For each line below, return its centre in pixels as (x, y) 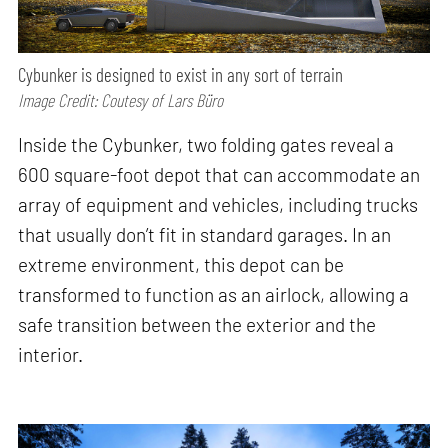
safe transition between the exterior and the (197, 325)
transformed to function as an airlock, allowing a (214, 295)
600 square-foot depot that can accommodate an (219, 175)
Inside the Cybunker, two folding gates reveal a (206, 145)
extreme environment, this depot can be (181, 265)
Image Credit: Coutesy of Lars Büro (121, 100)
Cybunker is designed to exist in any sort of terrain (181, 75)
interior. (51, 355)
